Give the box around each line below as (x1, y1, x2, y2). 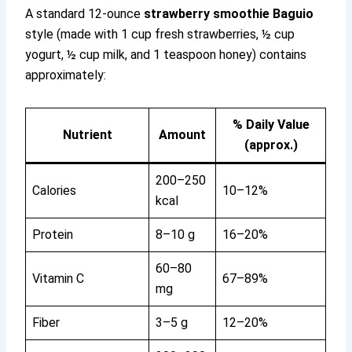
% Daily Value (232, 117, 310, 133)
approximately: (25, 68, 107, 83)
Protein (32, 227, 74, 243)
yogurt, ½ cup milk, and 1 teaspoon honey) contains (25, 47, 307, 63)
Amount (159, 127, 207, 143)
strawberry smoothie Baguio (144, 6, 314, 22)
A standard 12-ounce (25, 6, 145, 22)
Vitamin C (32, 271, 85, 287)
